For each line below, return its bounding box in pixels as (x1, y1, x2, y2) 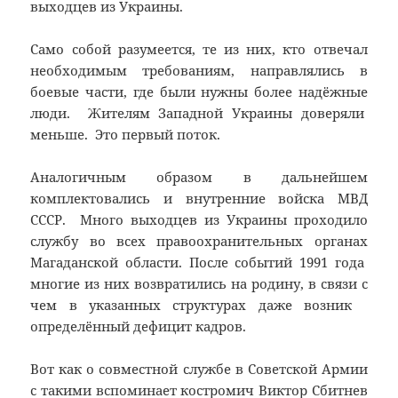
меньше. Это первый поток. (30, 125, 221, 144)
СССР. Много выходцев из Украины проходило (30, 211, 368, 229)
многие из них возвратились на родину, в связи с (30, 275, 368, 293)
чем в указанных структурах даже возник (30, 296, 368, 314)
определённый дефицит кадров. (30, 317, 247, 336)
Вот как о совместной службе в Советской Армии (30, 360, 368, 378)
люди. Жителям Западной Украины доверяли (30, 104, 368, 123)
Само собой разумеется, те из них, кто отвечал (30, 40, 368, 59)
